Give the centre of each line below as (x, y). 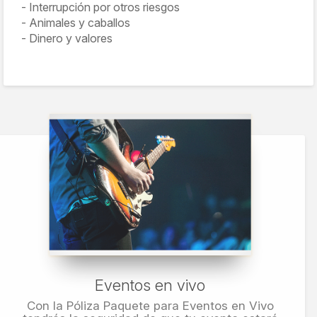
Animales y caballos (80, 23)
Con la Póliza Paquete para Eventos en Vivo (150, 306)
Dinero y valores (71, 38)
